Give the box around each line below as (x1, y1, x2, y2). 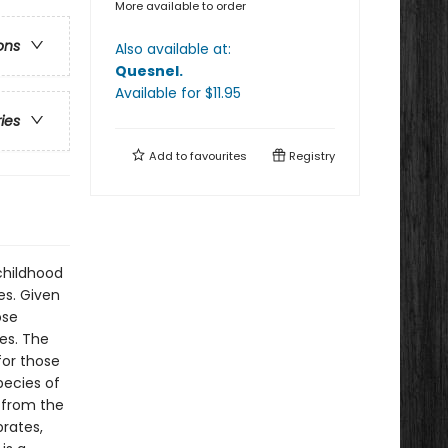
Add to (146, 148, 190, 164)
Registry (286, 148, 335, 164)
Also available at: (115, 39, 231, 59)
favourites (190, 148, 247, 164)
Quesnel (115, 61, 179, 81)
